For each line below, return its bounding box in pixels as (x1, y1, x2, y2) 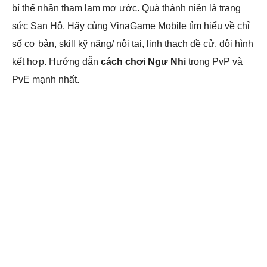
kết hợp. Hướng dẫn (12, 57, 101, 67)
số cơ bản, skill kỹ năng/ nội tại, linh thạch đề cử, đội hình (12, 39, 253, 49)
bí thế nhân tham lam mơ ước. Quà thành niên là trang (12, 3, 241, 13)
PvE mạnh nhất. (12, 74, 79, 85)
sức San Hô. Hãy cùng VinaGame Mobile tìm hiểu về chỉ (12, 21, 250, 31)
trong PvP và (186, 57, 243, 67)
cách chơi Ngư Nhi (101, 57, 186, 67)
